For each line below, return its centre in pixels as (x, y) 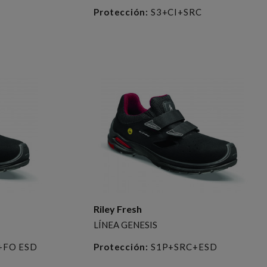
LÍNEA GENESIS (125, 224)
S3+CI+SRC (175, 12)
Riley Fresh (117, 209)
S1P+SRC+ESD (183, 246)
